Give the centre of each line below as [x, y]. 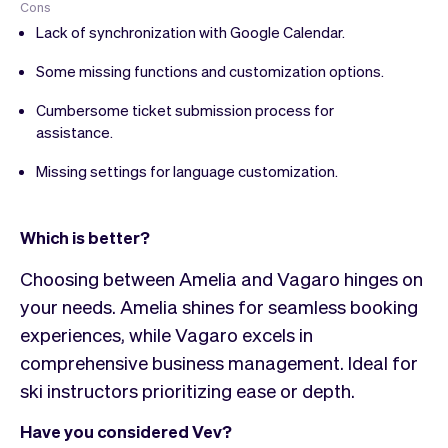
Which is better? [85, 236]
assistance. [74, 131]
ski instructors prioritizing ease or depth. [187, 389]
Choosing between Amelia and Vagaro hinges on [221, 277]
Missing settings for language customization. [187, 170]
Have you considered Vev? [126, 430]
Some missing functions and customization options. [210, 70]
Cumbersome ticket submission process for [185, 109]
